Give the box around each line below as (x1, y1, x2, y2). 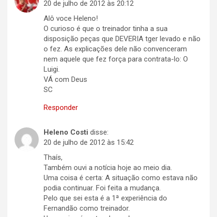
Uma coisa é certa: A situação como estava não (44, 173, 198, 183)
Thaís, (44, 153, 62, 162)
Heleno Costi (44, 128, 88, 137)
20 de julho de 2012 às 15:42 (44, 138, 134, 147)
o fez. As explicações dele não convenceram (44, 45, 187, 54)
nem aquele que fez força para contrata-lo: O (44, 55, 188, 64)
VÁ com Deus (44, 75, 87, 84)
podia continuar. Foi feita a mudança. (44, 184, 161, 193)
